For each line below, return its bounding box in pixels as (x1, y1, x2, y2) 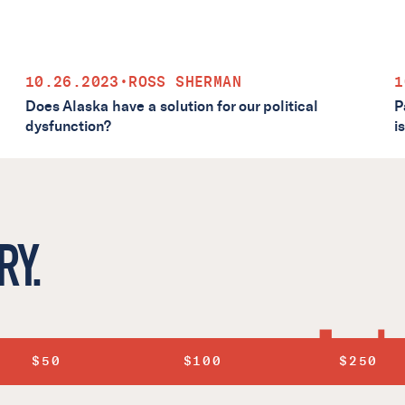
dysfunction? (24, 117, 111, 135)
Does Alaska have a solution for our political (24, 97, 318, 115)
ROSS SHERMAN (128, 72, 241, 90)
